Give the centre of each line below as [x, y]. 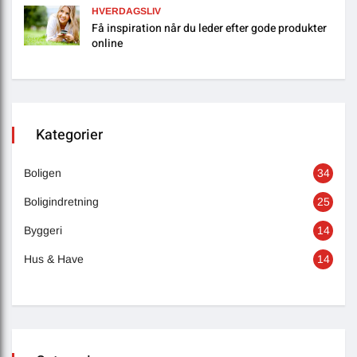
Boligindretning [61, 202]
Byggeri [43, 231]
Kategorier [69, 135]
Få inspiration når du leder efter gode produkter [209, 29]
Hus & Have [54, 259]
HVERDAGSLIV [126, 12]
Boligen [43, 173]
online [107, 44]
